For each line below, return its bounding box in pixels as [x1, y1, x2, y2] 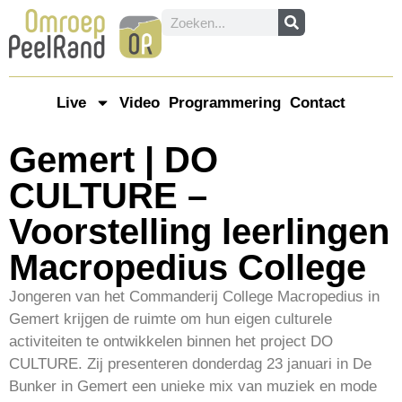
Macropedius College [9, 247, 366, 287]
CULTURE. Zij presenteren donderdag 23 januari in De [9, 354, 371, 372]
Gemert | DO [9, 139, 218, 179]
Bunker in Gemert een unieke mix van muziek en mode [9, 377, 377, 395]
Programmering [169, 93, 281, 111]
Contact [290, 93, 345, 111]
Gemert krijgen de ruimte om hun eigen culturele [9, 310, 332, 328]
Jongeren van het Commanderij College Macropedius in [9, 287, 380, 305]
